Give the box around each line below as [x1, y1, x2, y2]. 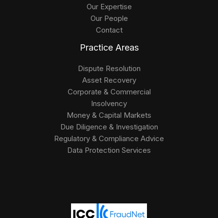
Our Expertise [86, 1, 132, 11]
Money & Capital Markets [67, 110, 151, 120]
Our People [90, 13, 128, 23]
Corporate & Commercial [67, 87, 151, 96]
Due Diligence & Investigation [60, 122, 158, 131]
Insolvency [91, 98, 127, 108]
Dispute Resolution [77, 63, 141, 73]
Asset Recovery [82, 75, 136, 85]
